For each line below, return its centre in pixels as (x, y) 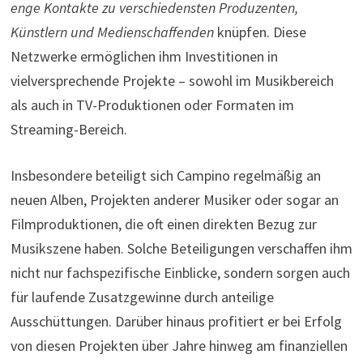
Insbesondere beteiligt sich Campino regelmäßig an (165, 176)
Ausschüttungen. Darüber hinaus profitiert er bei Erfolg (176, 322)
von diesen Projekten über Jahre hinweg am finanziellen (179, 346)
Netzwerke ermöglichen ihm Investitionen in (144, 57)
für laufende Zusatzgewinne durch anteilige (142, 297)
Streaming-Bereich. (68, 130)
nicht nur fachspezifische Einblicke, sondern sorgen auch (180, 273)
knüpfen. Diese (260, 32)
